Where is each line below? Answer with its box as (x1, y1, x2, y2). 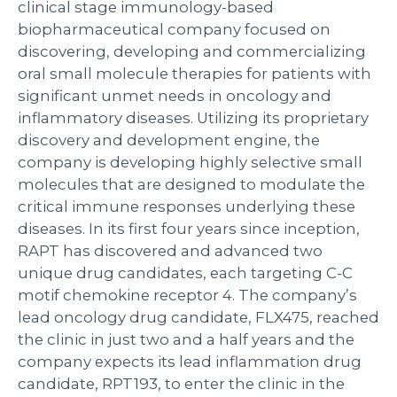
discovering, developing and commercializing (18, 42, 366, 60)
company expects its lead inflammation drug (18, 352, 362, 370)
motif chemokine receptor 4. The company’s (18, 285, 357, 304)
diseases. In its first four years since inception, (18, 219, 360, 237)
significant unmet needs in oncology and (18, 86, 331, 105)
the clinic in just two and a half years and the (18, 330, 354, 348)
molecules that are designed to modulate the (18, 175, 365, 193)
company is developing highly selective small (18, 152, 362, 171)
